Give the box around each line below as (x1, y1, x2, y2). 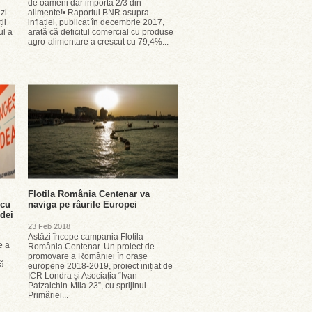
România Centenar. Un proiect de (28, 242, 155, 251)
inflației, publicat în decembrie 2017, (28, 17, 164, 27)
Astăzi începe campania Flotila (28, 232, 143, 242)
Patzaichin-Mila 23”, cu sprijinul (28, 281, 146, 290)
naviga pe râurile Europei (28, 199, 137, 210)
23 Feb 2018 (28, 222, 70, 231)
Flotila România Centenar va (28, 189, 150, 199)
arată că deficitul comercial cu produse (28, 27, 173, 37)
